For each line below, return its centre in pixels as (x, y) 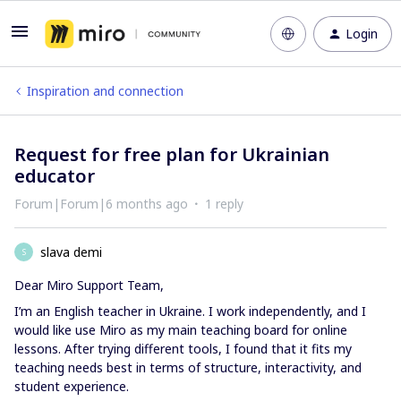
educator (55, 176)
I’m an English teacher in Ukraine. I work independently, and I (190, 311)
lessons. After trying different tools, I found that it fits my (183, 349)
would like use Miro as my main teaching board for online (181, 330)
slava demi (71, 252)
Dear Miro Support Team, (89, 285)
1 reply (224, 204)
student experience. (72, 386)
